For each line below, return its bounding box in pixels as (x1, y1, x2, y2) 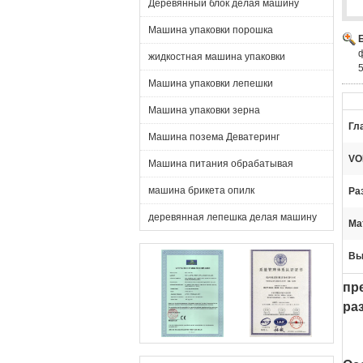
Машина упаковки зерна (148, 105, 260, 116)
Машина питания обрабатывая (148, 158, 293, 169)
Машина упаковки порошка (148, 24, 273, 36)
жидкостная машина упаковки (148, 51, 285, 62)
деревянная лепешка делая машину (148, 211, 317, 223)
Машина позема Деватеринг (148, 131, 280, 143)
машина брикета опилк (148, 185, 254, 196)
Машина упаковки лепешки (148, 78, 273, 89)
